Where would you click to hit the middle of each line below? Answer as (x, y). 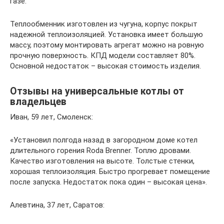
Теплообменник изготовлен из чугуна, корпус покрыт (104, 24)
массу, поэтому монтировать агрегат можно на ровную (107, 45)
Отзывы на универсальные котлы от (97, 91)
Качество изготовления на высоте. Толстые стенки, (102, 161)
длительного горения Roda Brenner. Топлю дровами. (100, 150)
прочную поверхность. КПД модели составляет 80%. (103, 55)
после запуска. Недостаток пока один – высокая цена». (108, 182)
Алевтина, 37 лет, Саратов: (57, 205)
